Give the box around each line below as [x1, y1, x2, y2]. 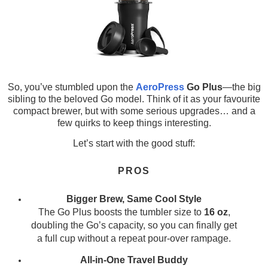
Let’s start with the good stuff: [73, 138, 195, 148]
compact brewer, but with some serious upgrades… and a [13, 105, 255, 116]
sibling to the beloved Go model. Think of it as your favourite [8, 93, 260, 104]
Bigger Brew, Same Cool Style [66, 193, 202, 204]
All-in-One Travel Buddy [80, 255, 188, 266]
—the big [222, 81, 261, 92]
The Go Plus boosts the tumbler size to [38, 206, 204, 217]
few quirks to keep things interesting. [57, 117, 211, 128]
